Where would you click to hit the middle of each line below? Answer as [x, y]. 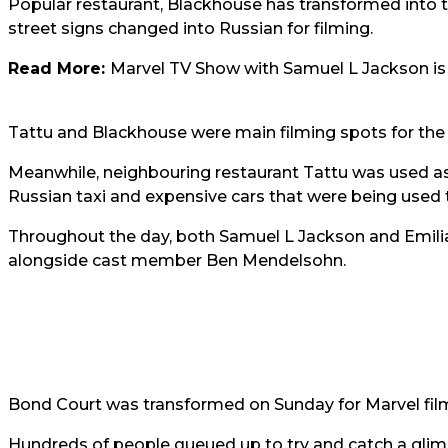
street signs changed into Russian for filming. [190, 28]
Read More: [59, 68]
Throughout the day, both [113, 236]
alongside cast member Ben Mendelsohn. [177, 260]
